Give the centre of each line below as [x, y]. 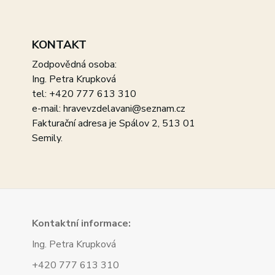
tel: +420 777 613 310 [84, 94]
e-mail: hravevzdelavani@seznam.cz [109, 109]
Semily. [47, 138]
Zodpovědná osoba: [74, 64]
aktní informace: [93, 223]
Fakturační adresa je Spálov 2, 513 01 [114, 123]
